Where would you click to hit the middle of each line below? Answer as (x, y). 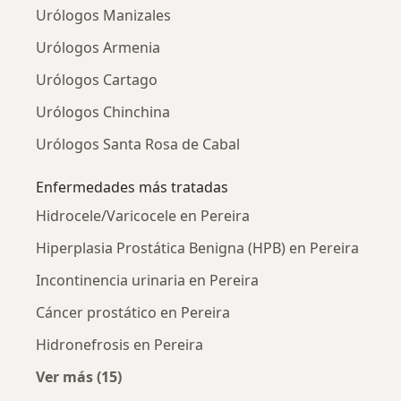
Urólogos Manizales (103, 16)
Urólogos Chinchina (103, 112)
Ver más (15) (79, 377)
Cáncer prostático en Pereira (133, 313)
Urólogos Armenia (98, 48)
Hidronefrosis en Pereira (119, 345)
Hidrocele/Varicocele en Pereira (143, 216)
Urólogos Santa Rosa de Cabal (138, 145)
